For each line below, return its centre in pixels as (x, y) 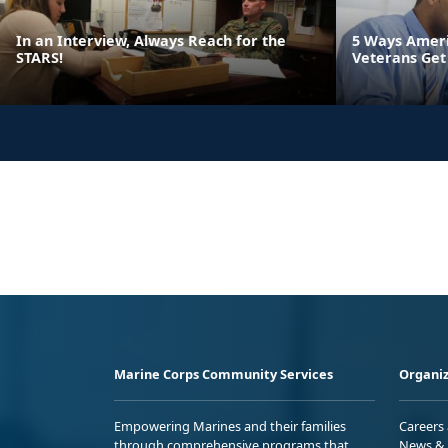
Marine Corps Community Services (223, 374)
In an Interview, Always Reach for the (151, 41)
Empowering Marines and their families (230, 426)
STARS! (39, 58)
